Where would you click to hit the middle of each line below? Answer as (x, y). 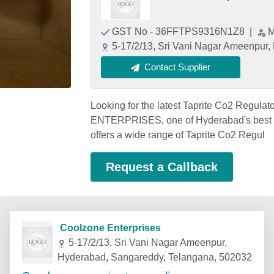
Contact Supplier (177, 67)
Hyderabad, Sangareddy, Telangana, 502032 (155, 257)
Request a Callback (162, 167)
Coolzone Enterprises (107, 228)
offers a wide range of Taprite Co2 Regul (178, 135)
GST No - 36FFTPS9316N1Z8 (180, 31)
